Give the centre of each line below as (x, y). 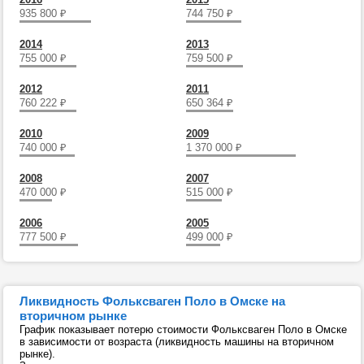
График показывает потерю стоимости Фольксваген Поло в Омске (183, 329)
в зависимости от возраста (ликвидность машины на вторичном (177, 342)
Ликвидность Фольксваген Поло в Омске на (152, 301)
